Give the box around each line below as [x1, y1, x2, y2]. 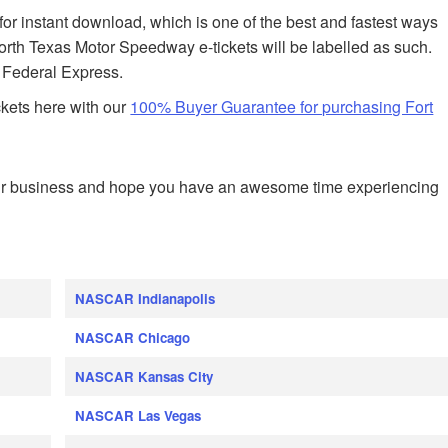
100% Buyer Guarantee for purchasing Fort [130, 94, 434, 118]
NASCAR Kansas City [74, 367, 213, 387]
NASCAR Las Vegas [74, 406, 201, 426]
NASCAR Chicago [74, 328, 190, 348]
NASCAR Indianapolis [74, 289, 215, 309]
